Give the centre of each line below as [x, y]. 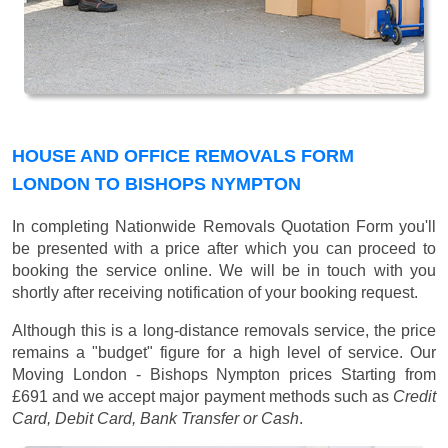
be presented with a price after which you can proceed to [224, 249]
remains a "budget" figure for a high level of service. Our [224, 353]
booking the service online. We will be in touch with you [224, 271]
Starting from [389, 375]
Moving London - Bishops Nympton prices [177, 375]
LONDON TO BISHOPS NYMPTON [156, 184]
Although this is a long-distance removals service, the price [224, 331]
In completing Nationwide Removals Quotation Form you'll [224, 227]
